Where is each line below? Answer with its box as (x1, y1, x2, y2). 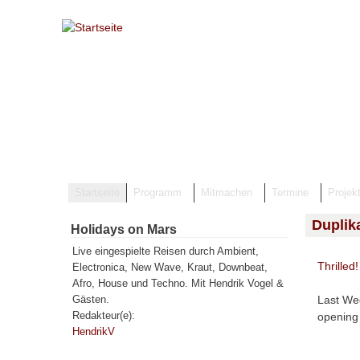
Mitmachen (201, 187, 253, 198)
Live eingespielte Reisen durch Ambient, (72, 246, 260, 257)
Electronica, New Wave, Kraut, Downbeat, (72, 262, 268, 273)
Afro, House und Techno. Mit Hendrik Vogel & (72, 278, 284, 289)
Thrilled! (317, 260, 358, 272)
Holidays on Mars (71, 223, 178, 236)
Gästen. (72, 294, 110, 305)
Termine (272, 187, 309, 198)
